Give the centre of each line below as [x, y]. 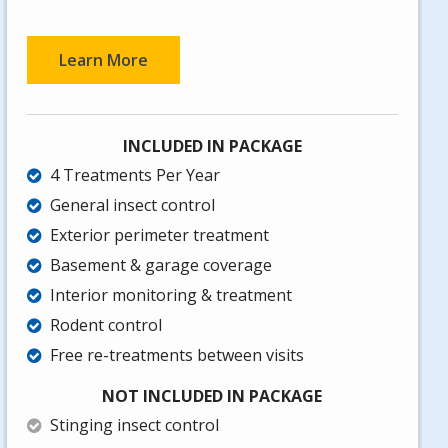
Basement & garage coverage [160, 265]
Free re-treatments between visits [176, 355]
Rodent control [105, 325]
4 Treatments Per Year [134, 175]
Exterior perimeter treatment [159, 235]
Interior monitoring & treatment [170, 295]
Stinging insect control [134, 425]
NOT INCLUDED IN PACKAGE [212, 396]
